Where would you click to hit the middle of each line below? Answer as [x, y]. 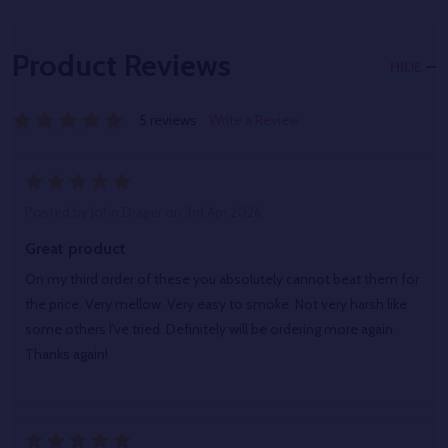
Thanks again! [66, 354]
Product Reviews [121, 66]
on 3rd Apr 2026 [212, 212]
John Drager [126, 212]
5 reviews [168, 120]
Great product [75, 249]
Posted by [58, 212]
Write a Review [254, 120]
